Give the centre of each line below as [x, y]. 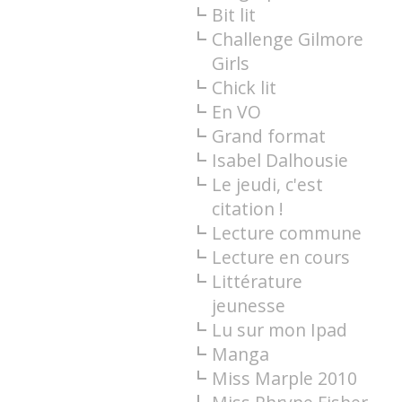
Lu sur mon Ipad [279, 329]
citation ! [247, 208]
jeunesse [248, 305]
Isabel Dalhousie [280, 160]
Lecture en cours [280, 257]
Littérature [257, 281]
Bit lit [233, 14]
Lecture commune [286, 232]
